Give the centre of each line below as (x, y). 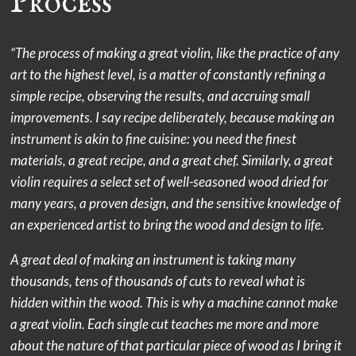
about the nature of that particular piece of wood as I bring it (176, 345)
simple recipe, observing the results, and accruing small (161, 95)
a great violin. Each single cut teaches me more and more (165, 323)
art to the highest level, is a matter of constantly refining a (168, 74)
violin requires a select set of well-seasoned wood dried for (170, 181)
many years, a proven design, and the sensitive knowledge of (176, 203)
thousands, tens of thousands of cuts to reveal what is (158, 281)
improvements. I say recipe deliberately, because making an (173, 117)
